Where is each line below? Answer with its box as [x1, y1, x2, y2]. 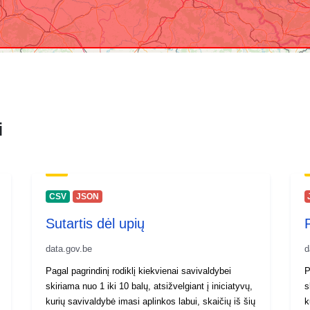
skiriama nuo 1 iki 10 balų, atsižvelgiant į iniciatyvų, [46, 280, 253, 291]
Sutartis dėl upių [46, 215, 145, 231]
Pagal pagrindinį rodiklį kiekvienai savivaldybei [46, 265, 232, 276]
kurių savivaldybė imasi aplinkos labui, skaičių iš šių [46, 295, 256, 307]
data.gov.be [46, 243, 93, 254]
